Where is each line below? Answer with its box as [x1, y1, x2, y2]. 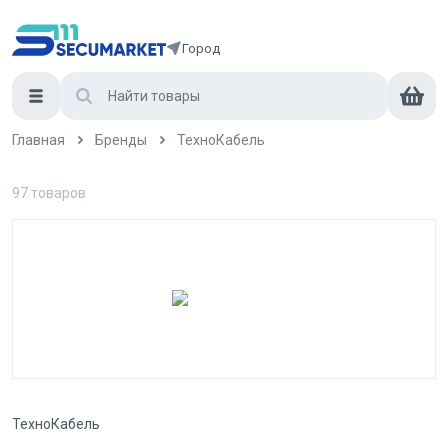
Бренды [95, 131, 147, 148]
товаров [31, 185, 86, 201]
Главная [12, 131, 65, 148]
